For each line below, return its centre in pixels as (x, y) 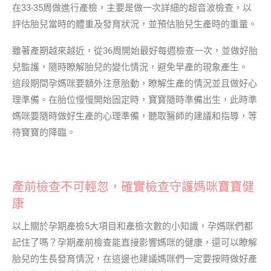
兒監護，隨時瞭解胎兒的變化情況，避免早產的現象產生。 (130, 67)
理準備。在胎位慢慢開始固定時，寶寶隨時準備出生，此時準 (135, 100)
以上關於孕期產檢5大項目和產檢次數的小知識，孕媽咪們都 (132, 226)
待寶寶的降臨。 (44, 132)
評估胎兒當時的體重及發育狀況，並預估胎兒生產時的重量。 (135, 24)
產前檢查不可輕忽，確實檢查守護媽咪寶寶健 (133, 187)
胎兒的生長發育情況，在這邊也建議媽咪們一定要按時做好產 (135, 259)
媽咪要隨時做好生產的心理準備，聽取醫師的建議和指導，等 (135, 116)
